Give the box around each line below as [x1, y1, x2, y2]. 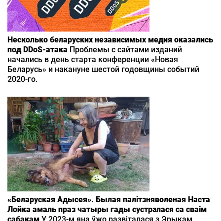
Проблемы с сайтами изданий [68, 45, 182, 55]
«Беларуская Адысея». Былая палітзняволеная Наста [7, 195, 210, 205]
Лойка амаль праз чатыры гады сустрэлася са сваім [7, 205, 207, 215]
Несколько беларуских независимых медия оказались [7, 35, 213, 45]
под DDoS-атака [7, 45, 68, 55]
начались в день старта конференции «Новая [7, 55, 178, 65]
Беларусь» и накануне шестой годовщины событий [7, 65, 199, 74]
